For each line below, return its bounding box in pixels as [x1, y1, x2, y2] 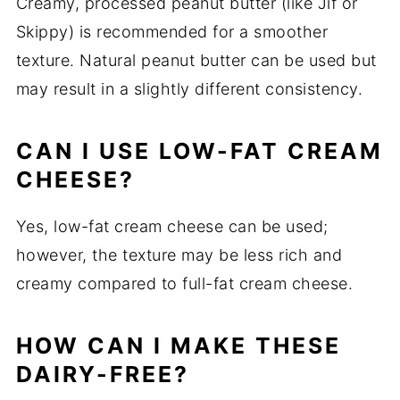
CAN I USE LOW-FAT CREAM [15, 137, 383, 165]
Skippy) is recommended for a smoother [15, 22, 329, 42]
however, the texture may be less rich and [15, 246, 343, 265]
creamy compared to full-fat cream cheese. [15, 274, 354, 294]
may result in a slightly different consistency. [15, 79, 363, 99]
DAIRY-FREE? [15, 361, 189, 388]
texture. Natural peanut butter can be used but [15, 51, 377, 71]
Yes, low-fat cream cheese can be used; [15, 217, 329, 237]
